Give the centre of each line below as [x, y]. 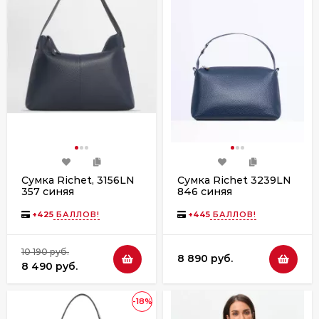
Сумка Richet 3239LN [234, 180]
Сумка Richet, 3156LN [78, 180]
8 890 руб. [205, 258]
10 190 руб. [45, 251]
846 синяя [205, 191]
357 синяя [48, 191]
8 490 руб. [49, 266]
